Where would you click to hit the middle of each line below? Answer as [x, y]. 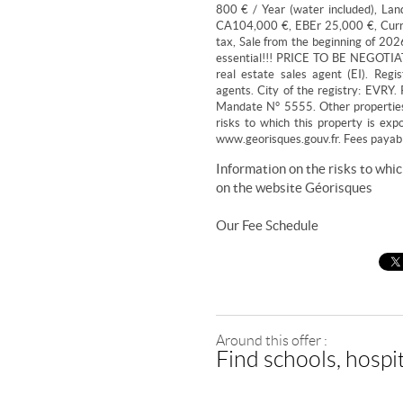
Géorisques [338, 188]
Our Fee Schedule [268, 225]
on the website [260, 188]
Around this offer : [271, 340]
